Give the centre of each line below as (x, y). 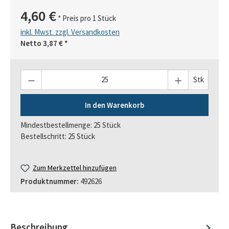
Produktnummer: (50, 181)
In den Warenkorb (114, 105)
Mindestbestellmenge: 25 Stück (71, 125)
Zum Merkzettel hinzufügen (75, 168)
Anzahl (31, 75)
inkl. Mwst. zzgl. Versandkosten (70, 32)
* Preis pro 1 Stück (86, 18)
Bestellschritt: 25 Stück (58, 136)
